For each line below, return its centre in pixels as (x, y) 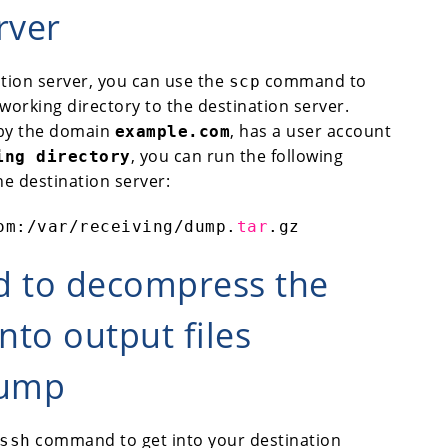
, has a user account (310, 130)
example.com (172, 131)
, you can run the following (236, 155)
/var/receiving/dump (126, 226)
